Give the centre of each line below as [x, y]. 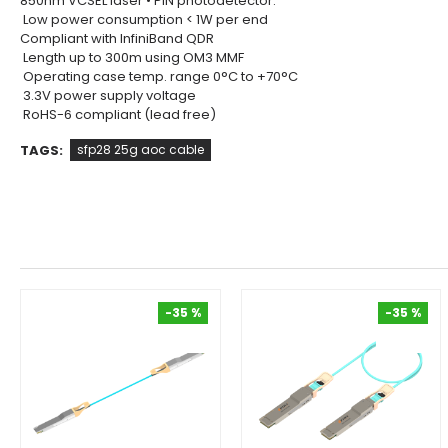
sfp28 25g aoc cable [140, 149]
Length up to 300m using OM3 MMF [133, 57]
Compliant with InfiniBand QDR [117, 38]
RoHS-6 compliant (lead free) [118, 114]
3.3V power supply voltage [109, 95]
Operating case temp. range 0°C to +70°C [160, 76]
